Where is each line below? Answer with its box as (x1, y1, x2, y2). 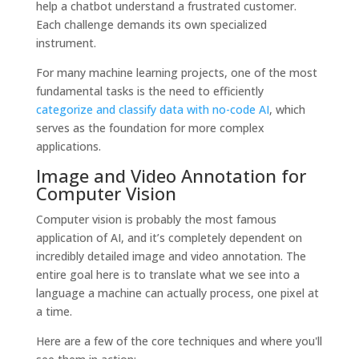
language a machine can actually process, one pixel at (35, 284, 319, 301)
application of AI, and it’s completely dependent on (35, 229, 302, 245)
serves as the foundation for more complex (35, 119, 264, 135)
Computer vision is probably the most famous (35, 211, 276, 227)
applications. (35, 138, 101, 154)
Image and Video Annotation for (35, 163, 306, 188)
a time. (35, 303, 72, 319)
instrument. (35, 34, 96, 50)
